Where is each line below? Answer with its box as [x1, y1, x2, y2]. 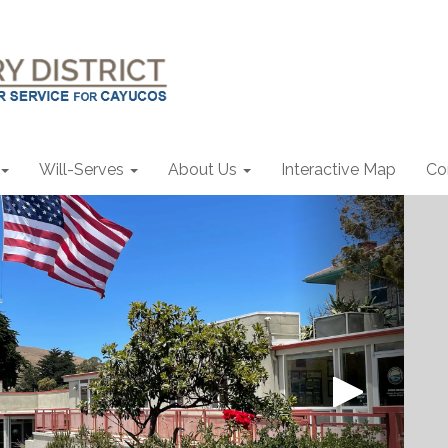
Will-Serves [39, 160, 124, 179]
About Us [168, 160, 237, 179]
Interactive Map [281, 160, 396, 179]
